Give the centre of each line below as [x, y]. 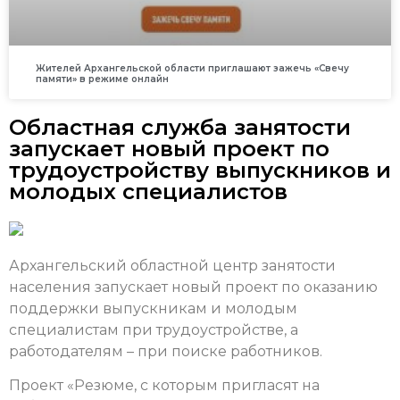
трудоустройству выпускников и [200, 171]
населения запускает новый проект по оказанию [193, 287]
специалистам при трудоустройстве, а [154, 329]
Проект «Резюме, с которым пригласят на [164, 386]
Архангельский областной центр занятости [172, 265]
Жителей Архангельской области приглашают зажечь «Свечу [192, 69]
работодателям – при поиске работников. [166, 351]
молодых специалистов [148, 192]
